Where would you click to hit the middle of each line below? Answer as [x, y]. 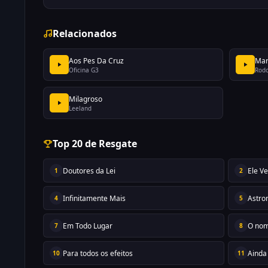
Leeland [80, 108]
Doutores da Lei [89, 170]
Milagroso [86, 99]
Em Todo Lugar [88, 226]
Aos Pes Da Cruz [96, 60]
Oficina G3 [84, 70]
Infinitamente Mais [94, 198]
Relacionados [85, 33]
